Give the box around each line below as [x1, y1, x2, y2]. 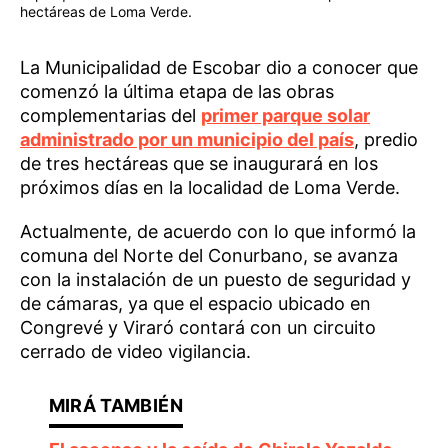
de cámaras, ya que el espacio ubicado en [20, 293, 371, 315]
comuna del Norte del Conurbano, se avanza [20, 245, 398, 267]
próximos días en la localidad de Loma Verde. [20, 177, 400, 199]
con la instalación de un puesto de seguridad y [20, 269, 411, 291]
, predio [354, 129, 418, 151]
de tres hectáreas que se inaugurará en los [20, 153, 378, 175]
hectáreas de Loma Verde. [20, 3, 192, 21]
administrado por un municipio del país [20, 129, 354, 151]
